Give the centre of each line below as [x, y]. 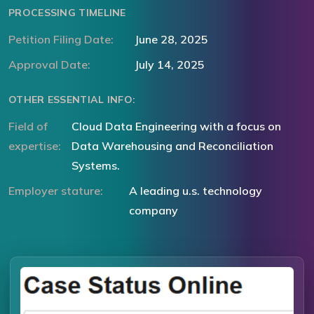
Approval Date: [49, 65]
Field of [28, 127]
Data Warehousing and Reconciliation [173, 146]
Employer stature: [56, 191]
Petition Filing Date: [61, 40]
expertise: [35, 146]
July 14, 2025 [170, 65]
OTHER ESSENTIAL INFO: [72, 100]
